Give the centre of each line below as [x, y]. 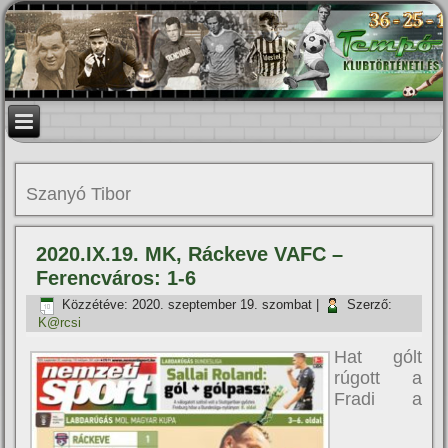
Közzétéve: [95, 305]
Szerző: [370, 305]
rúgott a [378, 378]
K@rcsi [60, 322]
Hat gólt [378, 357]
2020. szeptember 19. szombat [222, 305]
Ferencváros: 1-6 [116, 278]
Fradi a [378, 399]
